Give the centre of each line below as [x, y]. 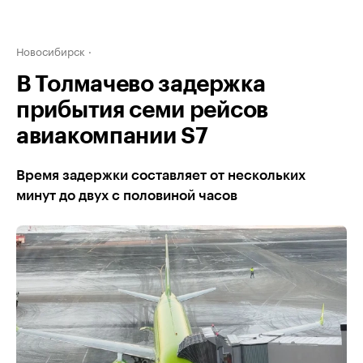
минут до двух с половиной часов [127, 196]
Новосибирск [51, 50]
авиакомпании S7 [112, 136]
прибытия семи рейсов [142, 110]
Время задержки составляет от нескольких [161, 175]
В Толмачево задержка [141, 84]
